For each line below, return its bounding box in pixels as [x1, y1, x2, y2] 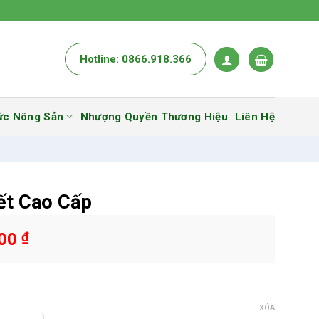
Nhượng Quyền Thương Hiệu [80, 110, 228, 123]
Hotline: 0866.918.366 [79, 53, 192, 66]
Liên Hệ [234, 110, 275, 123]
